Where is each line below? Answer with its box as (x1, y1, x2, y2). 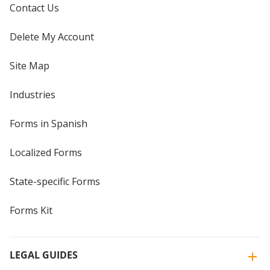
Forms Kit (10, 203, 52, 217)
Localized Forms (10, 145, 82, 159)
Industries (10, 87, 55, 101)
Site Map (10, 58, 49, 72)
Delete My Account (10, 30, 94, 43)
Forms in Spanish (10, 116, 87, 130)
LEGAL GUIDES (10, 248, 78, 262)
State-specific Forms (10, 174, 100, 188)
